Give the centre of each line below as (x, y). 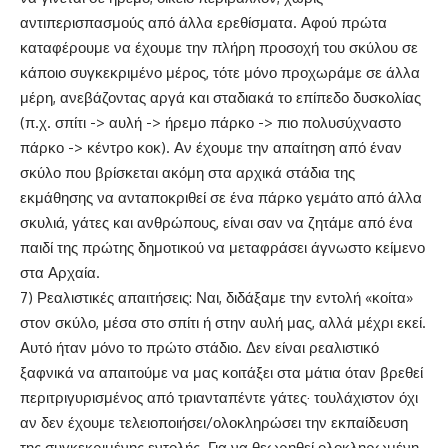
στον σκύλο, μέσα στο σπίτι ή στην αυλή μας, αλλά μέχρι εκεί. (223, 323)
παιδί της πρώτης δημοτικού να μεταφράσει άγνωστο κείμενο (222, 248)
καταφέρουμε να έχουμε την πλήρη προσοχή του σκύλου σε (219, 48)
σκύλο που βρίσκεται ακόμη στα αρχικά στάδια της (187, 173)
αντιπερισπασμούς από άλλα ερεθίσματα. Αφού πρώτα (203, 23)
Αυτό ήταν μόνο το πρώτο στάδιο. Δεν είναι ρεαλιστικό (199, 348)
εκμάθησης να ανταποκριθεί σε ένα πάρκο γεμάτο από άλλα (221, 198)
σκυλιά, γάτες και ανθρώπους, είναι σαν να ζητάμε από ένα (216, 223)
